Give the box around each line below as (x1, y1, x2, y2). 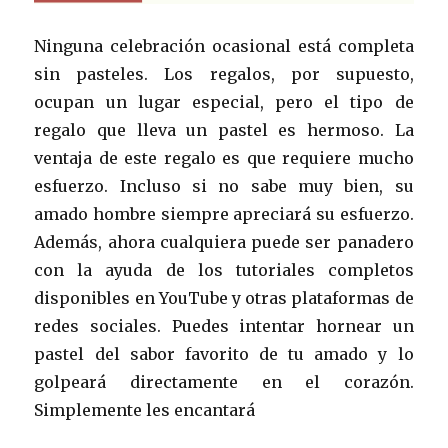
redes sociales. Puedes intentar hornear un (34, 316, 414, 337)
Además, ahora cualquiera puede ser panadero (34, 232, 414, 253)
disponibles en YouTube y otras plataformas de (34, 288, 414, 309)
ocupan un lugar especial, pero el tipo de (34, 92, 414, 113)
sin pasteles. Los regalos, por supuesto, (34, 64, 414, 85)
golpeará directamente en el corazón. (34, 372, 414, 393)
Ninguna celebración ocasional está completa (34, 36, 414, 57)
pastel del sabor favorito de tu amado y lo (34, 344, 414, 365)
